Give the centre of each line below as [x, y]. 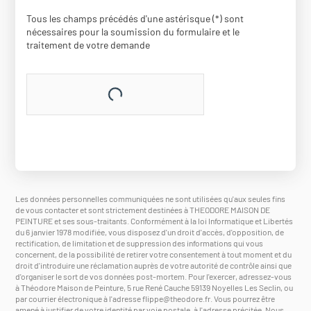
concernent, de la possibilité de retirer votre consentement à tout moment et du [154, 254]
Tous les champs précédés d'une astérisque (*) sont [135, 19]
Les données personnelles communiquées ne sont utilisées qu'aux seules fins [151, 199]
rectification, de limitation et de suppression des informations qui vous [140, 243]
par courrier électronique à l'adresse [79, 299]
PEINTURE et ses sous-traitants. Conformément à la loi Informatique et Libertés [154, 221]
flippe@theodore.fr [177, 299]
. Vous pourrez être [243, 299]
